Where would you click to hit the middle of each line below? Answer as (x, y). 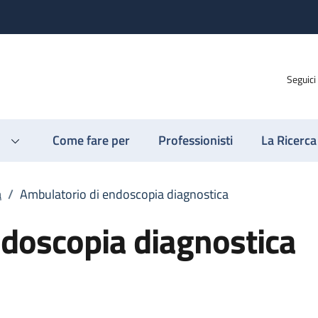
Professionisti (196, 140)
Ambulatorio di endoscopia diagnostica (124, 194)
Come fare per (91, 140)
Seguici (301, 79)
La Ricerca (289, 140)
